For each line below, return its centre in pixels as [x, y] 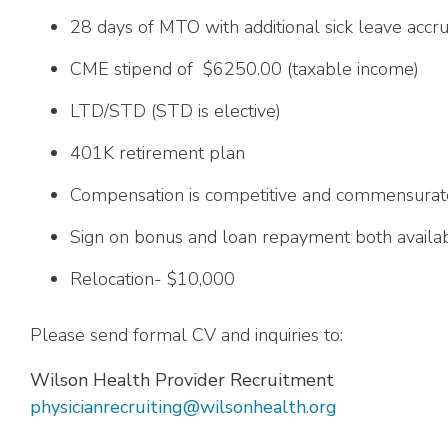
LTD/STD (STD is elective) [175, 111]
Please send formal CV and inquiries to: [186, 335]
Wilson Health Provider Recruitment [182, 380]
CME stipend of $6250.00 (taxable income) [244, 69]
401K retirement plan [157, 153]
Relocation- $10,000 [152, 279]
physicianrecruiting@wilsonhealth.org [183, 407]
